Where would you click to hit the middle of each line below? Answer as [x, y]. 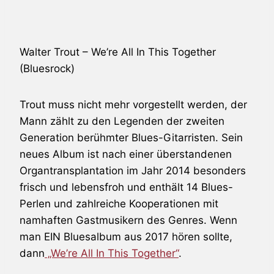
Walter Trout [50, 52]
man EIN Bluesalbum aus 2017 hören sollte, [126, 236]
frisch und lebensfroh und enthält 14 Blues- [126, 187]
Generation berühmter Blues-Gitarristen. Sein [131, 137]
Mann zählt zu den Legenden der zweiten [122, 121]
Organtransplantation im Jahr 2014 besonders [133, 170]
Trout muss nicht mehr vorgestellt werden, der [133, 104]
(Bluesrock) [47, 68]
